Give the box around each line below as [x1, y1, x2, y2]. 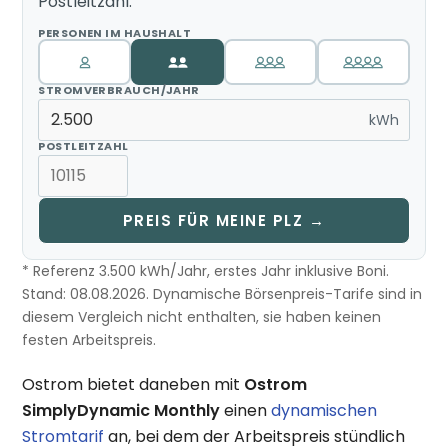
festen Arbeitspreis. [22, 329, 157, 350]
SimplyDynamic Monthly [22, 398, 221, 422]
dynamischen [271, 398, 378, 422]
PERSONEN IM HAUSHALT [38, 24, 192, 41]
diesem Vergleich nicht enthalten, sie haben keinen [22, 306, 382, 327]
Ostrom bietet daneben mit [22, 372, 245, 396]
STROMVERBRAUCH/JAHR [38, 81, 200, 98]
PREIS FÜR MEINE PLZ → [122, 209, 326, 231]
